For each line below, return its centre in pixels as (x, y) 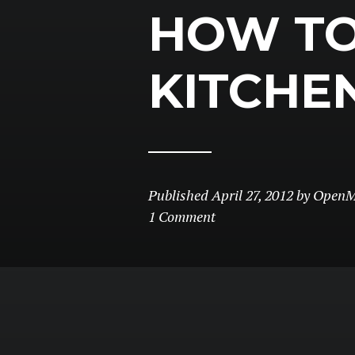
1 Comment (182, 216)
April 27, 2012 (252, 195)
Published (180, 195)
